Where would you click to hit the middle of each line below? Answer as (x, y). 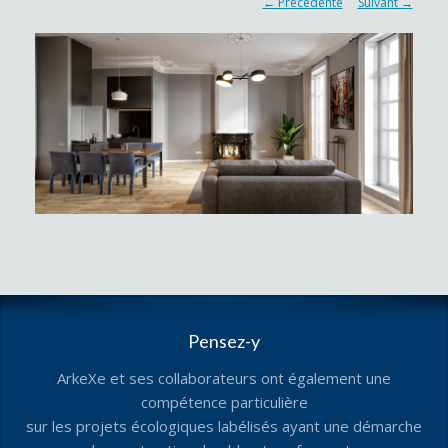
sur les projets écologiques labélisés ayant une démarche (224, 426)
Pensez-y (224, 341)
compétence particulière (224, 402)
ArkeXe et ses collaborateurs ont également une (224, 378)
